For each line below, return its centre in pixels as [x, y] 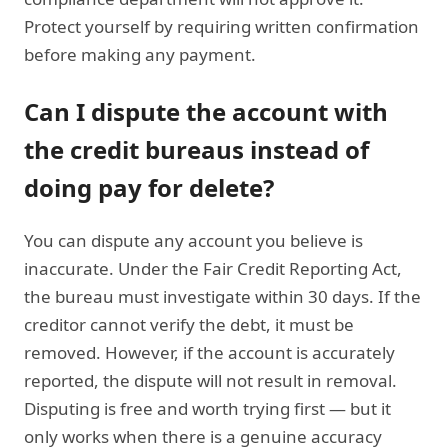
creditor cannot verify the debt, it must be [189, 324]
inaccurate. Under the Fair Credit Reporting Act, [213, 268]
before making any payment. [140, 54]
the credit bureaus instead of [196, 149]
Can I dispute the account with [206, 111]
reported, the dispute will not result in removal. [210, 380]
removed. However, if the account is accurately [209, 352]
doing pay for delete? [149, 187]
